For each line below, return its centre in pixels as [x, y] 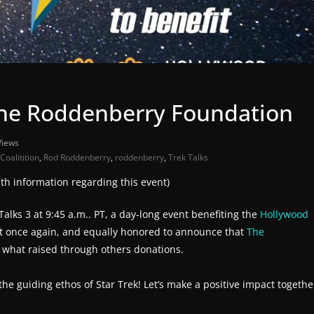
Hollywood [284, 214]
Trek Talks [188, 158]
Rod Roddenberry [77, 158]
